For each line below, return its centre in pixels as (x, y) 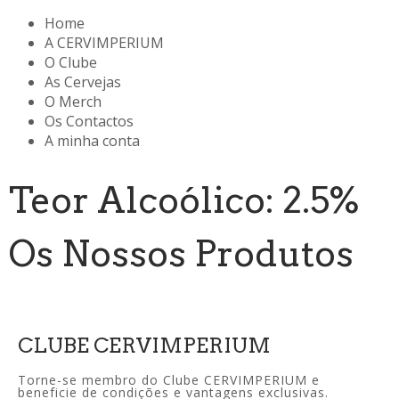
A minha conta (92, 140)
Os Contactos (89, 121)
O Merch (73, 101)
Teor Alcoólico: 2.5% (184, 200)
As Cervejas (83, 81)
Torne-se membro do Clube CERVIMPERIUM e (169, 379)
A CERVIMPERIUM (104, 42)
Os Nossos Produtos (181, 253)
